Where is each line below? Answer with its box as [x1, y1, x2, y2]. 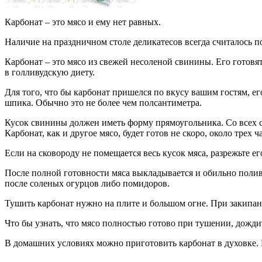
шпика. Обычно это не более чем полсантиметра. [5, 97, 202, 108]
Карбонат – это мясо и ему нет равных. [5, 16, 161, 27]
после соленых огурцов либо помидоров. [5, 178, 170, 188]
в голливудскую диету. [5, 67, 95, 77]
